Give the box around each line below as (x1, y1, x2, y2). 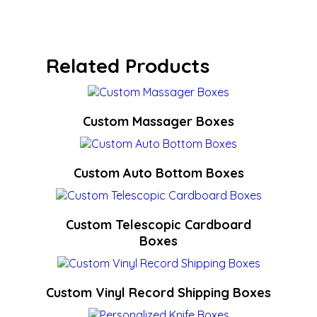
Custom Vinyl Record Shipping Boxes (46, 284, 271, 301)
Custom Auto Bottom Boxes (73, 165, 244, 181)
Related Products (46, 53, 209, 78)
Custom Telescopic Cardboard (66, 217, 251, 233)
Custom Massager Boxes (83, 113, 234, 129)
